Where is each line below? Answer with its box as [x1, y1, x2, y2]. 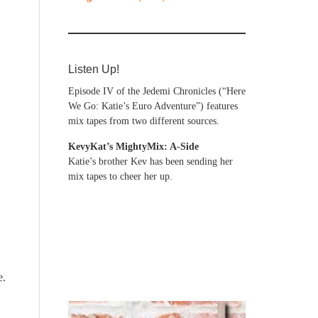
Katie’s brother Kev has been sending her [68, 156, 233, 167]
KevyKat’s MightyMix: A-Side [68, 141, 199, 152]
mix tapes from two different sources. [68, 116, 219, 126]
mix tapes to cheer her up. [68, 171, 172, 182]
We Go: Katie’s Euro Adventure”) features [68, 101, 238, 111]
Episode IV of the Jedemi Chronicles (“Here [68, 86, 246, 97]
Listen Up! [68, 63, 119, 75]
